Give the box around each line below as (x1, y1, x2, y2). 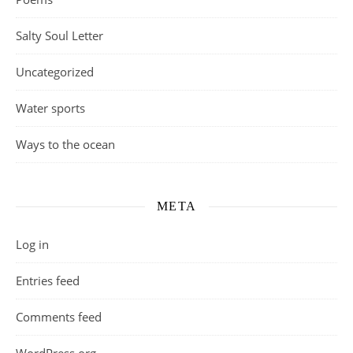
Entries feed (16, 273, 80, 288)
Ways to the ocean (16, 136, 115, 152)
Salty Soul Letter (16, 28, 103, 43)
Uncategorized (16, 64, 94, 80)
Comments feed (16, 309, 102, 325)
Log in (16, 236, 49, 252)
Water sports (16, 100, 85, 116)
